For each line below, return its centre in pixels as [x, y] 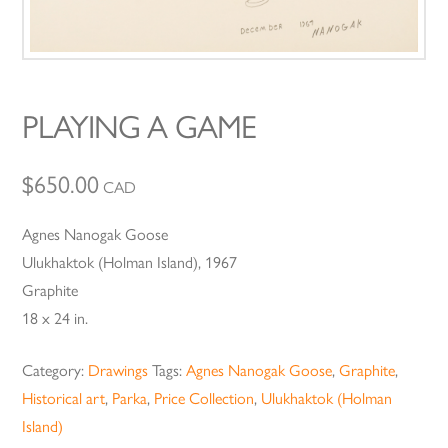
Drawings [118, 371]
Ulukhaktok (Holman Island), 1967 [130, 263]
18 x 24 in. [55, 319]
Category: [55, 371]
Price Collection [204, 399]
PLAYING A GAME [139, 127]
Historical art [64, 399]
